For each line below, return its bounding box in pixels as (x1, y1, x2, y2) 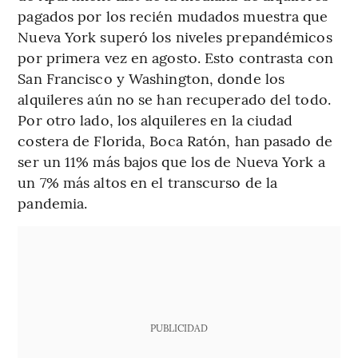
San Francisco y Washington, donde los (18, 67, 285, 88)
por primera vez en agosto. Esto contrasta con (18, 46, 333, 67)
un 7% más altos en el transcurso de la (18, 171, 278, 192)
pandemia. (18, 192, 88, 213)
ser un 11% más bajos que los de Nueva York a (18, 150, 325, 171)
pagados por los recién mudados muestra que (18, 5, 328, 26)
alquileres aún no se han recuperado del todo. (18, 88, 331, 109)
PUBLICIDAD (149, 320, 208, 334)
